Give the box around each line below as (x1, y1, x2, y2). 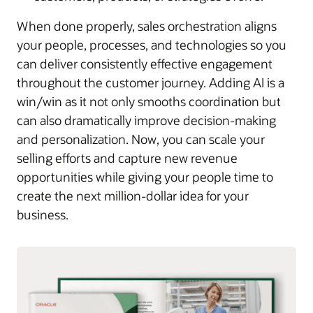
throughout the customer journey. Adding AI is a (17, 73, 284, 91)
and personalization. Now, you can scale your (17, 130, 265, 147)
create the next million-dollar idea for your (17, 187, 249, 204)
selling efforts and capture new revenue (17, 149, 238, 166)
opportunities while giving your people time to (17, 168, 273, 185)
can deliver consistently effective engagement (17, 54, 272, 72)
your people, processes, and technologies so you (17, 36, 286, 53)
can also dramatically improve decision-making (17, 111, 276, 129)
